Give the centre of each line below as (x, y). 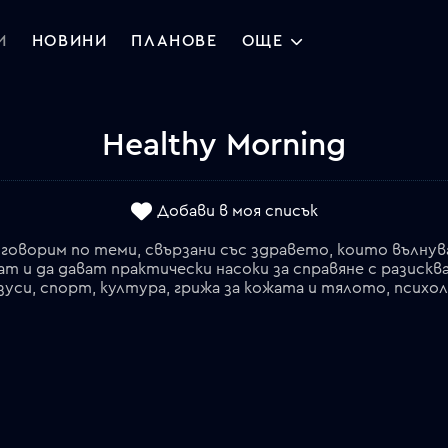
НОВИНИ (69, 41)
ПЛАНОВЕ (174, 41)
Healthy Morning (224, 144)
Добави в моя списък (237, 211)
